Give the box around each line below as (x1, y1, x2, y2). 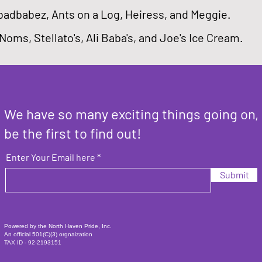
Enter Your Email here (6, 151, 96, 163)
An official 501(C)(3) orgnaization (4, 230, 93, 237)
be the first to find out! (4, 124, 142, 142)
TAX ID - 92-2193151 (4, 239, 62, 246)
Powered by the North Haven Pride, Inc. (4, 222, 114, 229)
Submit (219, 168, 249, 180)
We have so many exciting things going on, (4, 105, 259, 122)
